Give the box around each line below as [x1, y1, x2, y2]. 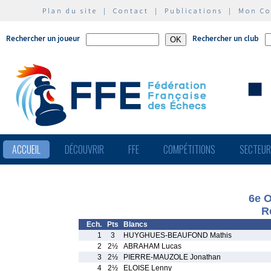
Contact [113, 6, 149, 15]
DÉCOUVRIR [65, 142, 104, 157]
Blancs [123, 220, 148, 229]
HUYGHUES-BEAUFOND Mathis [123, 231, 232, 240]
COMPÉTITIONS [163, 142, 215, 157]
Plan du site [42, 6, 97, 15]
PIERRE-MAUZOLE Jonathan [123, 253, 221, 261]
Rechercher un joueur [6, 33, 80, 44]
